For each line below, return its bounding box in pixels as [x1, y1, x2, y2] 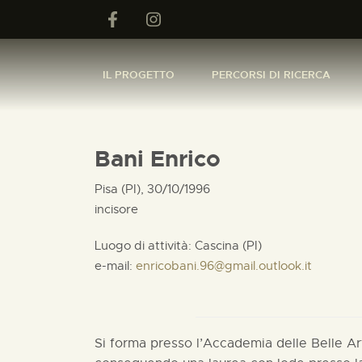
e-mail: [95, 259, 136, 273]
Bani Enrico [95, 145, 221, 174]
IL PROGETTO [103, 67, 175, 82]
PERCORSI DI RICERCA [212, 67, 330, 82]
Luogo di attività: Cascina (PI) [95, 238, 262, 253]
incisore [95, 202, 138, 217]
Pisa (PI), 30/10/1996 [95, 182, 210, 196]
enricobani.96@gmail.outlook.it [136, 259, 312, 273]
